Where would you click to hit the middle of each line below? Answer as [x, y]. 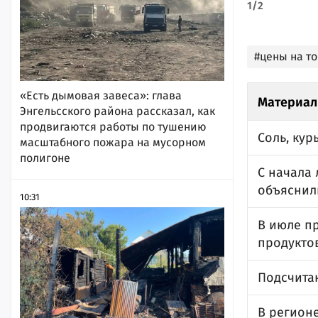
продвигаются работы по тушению [113, 127]
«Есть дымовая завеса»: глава [101, 96]
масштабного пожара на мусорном [113, 143]
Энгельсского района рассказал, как [117, 111]
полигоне [45, 158]
